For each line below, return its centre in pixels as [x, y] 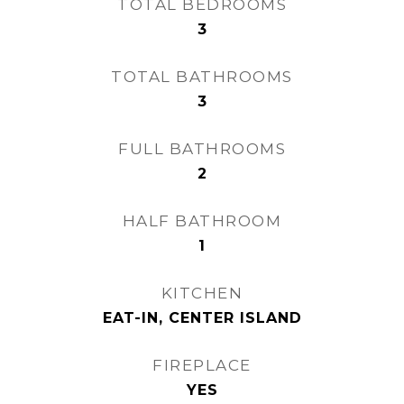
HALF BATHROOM [202, 220]
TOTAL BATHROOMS [202, 76]
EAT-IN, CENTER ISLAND [202, 317]
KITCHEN [202, 293]
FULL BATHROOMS [202, 148]
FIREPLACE [202, 365]
